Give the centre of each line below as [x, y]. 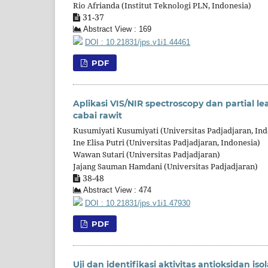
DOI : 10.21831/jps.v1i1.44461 [138, 43]
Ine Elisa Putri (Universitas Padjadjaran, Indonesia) [167, 143]
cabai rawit [98, 116]
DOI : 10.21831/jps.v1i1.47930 [138, 204]
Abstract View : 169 [116, 30]
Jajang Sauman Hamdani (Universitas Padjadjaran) [165, 167]
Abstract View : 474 [116, 191]
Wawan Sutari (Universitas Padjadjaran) [147, 155]
